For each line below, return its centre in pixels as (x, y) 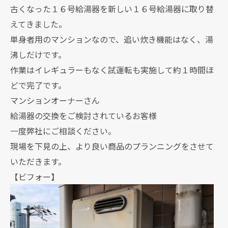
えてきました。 (38, 24)
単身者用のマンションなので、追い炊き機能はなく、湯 (112, 39)
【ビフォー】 (35, 177)
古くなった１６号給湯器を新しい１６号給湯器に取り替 (112, 9)
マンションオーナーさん (55, 100)
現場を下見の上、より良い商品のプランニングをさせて (112, 146)
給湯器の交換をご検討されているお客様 (83, 116)
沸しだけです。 (38, 54)
